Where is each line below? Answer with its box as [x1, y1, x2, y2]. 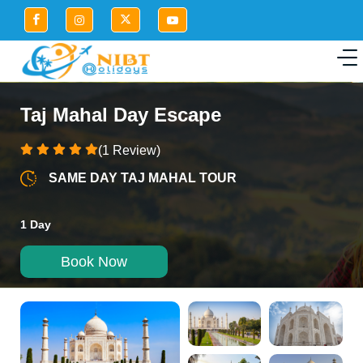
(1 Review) [98, 143, 160, 157]
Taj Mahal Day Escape [20, 103, 221, 126]
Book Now [61, 253, 127, 270]
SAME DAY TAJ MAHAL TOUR [49, 170, 237, 185]
